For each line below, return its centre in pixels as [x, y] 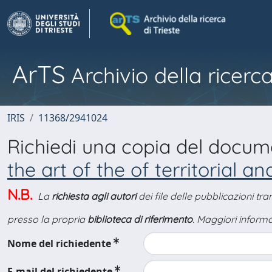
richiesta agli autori [94, 196]
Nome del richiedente [59, 243]
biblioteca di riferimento [140, 219]
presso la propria [47, 219]
